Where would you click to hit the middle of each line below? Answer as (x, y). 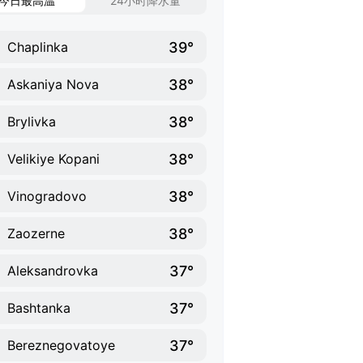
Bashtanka (39, 308)
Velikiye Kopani (53, 159)
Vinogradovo (47, 196)
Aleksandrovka (53, 271)
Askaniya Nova (53, 84)
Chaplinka (38, 47)
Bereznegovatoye (61, 345)
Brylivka (32, 122)
